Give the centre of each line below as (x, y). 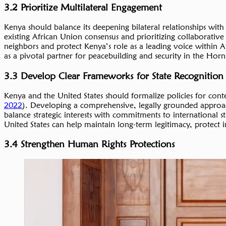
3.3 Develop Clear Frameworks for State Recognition (114, 75)
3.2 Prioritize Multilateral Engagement (83, 7)
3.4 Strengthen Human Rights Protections (90, 144)
